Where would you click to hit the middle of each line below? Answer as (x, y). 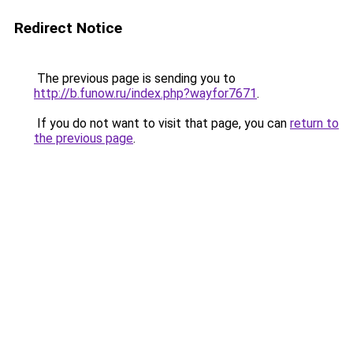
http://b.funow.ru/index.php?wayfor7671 (145, 93)
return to (314, 123)
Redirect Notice (68, 28)
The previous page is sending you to (135, 78)
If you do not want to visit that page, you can (162, 123)
